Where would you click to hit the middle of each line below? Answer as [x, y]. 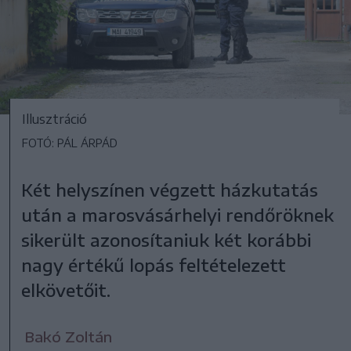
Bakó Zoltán [69, 336]
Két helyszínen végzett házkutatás [170, 189]
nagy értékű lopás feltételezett [154, 264]
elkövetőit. [66, 289]
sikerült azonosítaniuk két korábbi [166, 239]
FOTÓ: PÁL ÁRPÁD [70, 143]
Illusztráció [54, 119]
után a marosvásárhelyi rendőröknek [178, 214]
